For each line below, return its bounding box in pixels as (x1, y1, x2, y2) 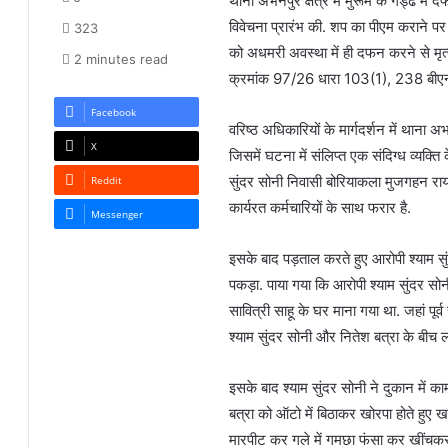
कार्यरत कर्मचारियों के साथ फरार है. (229, 198, 412, 218)
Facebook (91, 105, 137, 120)
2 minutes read (70, 51, 169, 68)
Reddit (91, 173, 123, 188)
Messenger (91, 207, 144, 222)
